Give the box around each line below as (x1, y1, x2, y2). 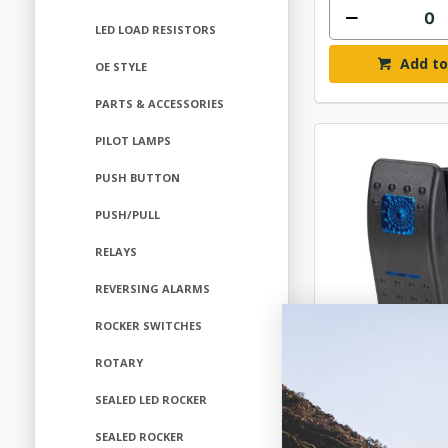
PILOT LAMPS (94, 133, 171, 148)
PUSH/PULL (94, 207, 160, 222)
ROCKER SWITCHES (94, 318, 202, 333)
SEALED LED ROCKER (94, 392, 207, 407)
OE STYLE (94, 59, 147, 74)
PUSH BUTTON (94, 170, 180, 185)
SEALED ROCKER (94, 429, 184, 444)
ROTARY (94, 355, 143, 370)
